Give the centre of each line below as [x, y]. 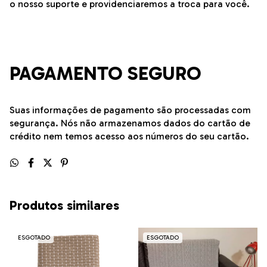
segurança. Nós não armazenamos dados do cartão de [130, 123]
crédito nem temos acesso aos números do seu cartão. [129, 136]
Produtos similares [64, 206]
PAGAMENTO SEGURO [105, 74]
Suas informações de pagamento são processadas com [130, 110]
